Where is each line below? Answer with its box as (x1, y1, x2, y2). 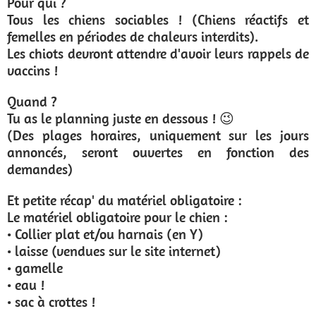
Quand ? (7, 92, 61, 110)
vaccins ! (7, 61, 58, 79)
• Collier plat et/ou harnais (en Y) (7, 225, 203, 243)
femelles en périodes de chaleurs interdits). (7, 28, 262, 45)
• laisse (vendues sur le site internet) (7, 242, 221, 260)
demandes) (7, 160, 73, 178)
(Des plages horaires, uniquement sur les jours (7, 126, 309, 144)
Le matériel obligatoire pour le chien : (7, 208, 231, 226)
